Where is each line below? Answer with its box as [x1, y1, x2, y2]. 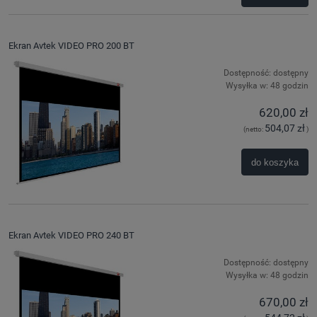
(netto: [243, 125, 265, 134]
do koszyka [250, 156, 299, 168]
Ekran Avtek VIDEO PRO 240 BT [8, 229, 134, 241]
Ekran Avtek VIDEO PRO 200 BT [8, 40, 134, 52]
